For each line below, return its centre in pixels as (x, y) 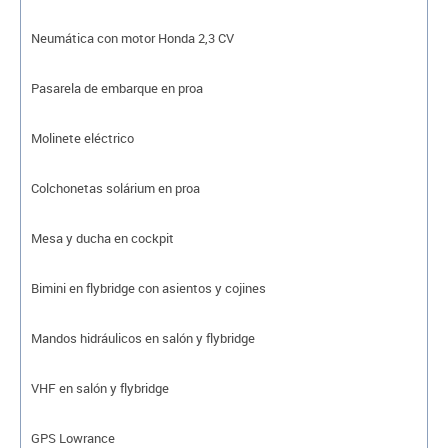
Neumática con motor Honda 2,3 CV (132, 37)
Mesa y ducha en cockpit (102, 237)
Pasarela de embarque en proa (117, 87)
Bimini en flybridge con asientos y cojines (148, 287)
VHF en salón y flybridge (100, 387)
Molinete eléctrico (82, 137)
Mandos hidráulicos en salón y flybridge (143, 337)
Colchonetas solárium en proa (115, 187)
